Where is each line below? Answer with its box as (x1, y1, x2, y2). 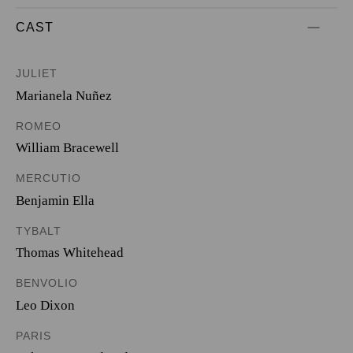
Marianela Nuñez (16, 87, 112, 103)
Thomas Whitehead (16, 245, 124, 260)
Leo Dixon (16, 297, 75, 313)
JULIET (16, 67, 58, 80)
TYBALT (16, 224, 61, 237)
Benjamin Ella (16, 192, 95, 208)
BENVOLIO (16, 277, 78, 289)
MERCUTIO (16, 172, 81, 184)
